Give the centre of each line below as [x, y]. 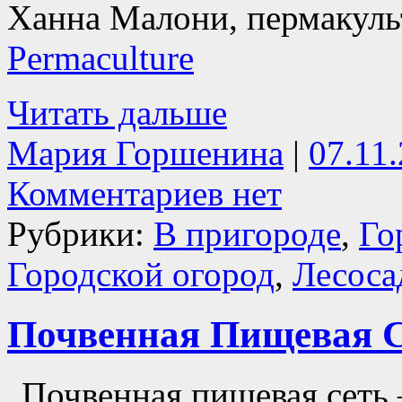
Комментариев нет [144, 193]
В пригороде [247, 233]
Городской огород [141, 274]
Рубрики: [80, 233]
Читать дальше [117, 112]
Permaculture [100, 57]
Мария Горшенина [145, 153]
